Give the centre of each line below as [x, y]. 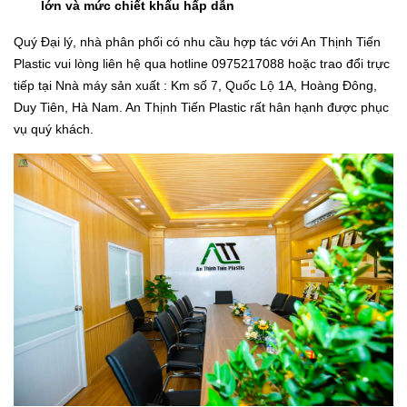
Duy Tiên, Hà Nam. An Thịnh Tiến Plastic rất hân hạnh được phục [201, 107]
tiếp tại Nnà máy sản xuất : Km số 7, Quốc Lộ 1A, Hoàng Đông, [195, 85]
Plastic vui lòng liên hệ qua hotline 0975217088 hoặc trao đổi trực [202, 63]
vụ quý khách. [55, 129]
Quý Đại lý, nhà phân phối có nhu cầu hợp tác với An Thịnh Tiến [197, 41]
